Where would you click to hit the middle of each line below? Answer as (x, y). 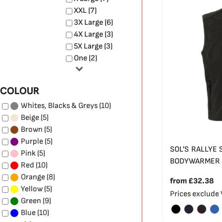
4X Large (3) (93, 35)
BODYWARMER (195, 161)
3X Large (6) (93, 23)
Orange (33, 177)
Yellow (32, 189)
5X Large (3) (93, 47)
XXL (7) (85, 11)
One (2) (85, 58)
